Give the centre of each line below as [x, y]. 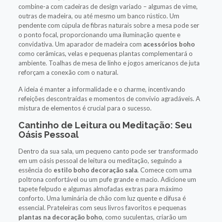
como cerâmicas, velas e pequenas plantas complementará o [105, 53]
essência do [36, 170]
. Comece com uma [164, 170]
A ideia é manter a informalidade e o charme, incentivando [102, 89]
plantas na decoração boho [60, 217]
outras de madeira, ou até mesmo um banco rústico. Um [99, 16]
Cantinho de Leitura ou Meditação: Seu [105, 125]
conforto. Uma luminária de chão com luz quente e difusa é [102, 198]
